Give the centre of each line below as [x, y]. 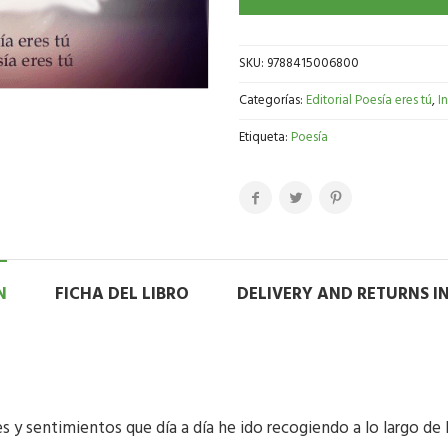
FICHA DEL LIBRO [121, 294]
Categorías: [272, 100]
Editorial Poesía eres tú [369, 100]
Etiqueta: [265, 137]
